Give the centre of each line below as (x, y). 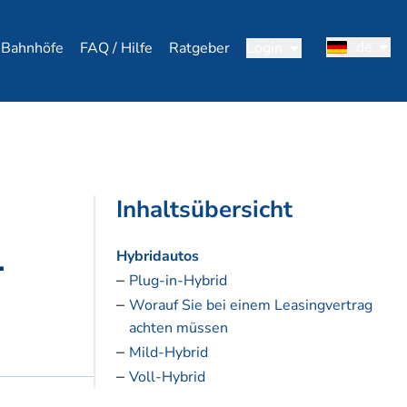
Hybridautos (157, 257)
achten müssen (178, 328)
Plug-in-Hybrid (178, 281)
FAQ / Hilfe (116, 49)
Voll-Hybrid (167, 377)
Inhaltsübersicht (204, 209)
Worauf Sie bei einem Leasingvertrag (250, 306)
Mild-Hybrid (168, 353)
